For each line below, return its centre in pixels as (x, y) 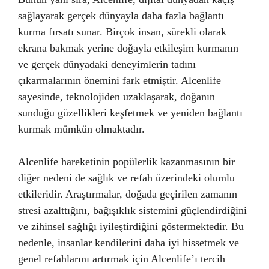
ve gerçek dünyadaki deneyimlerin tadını (107, 64)
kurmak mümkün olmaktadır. (81, 129)
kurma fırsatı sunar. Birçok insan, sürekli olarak (122, 32)
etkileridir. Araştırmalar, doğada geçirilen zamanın (128, 194)
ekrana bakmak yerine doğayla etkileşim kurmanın (128, 48)
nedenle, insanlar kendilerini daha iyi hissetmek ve (128, 243)
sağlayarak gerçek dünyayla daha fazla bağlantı (121, 16)
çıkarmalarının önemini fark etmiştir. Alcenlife (119, 80)
